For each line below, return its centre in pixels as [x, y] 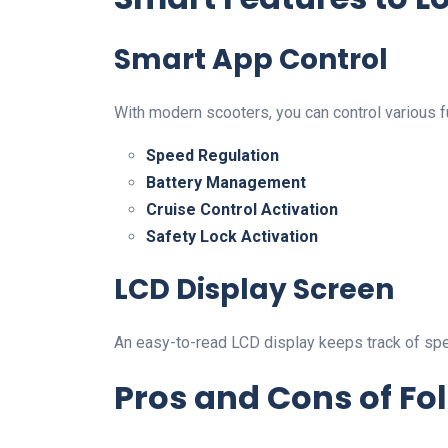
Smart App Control [251, 59]
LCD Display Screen [254, 289]
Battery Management [226, 182]
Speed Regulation [212, 155]
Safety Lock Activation [232, 236]
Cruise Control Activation [242, 209]
